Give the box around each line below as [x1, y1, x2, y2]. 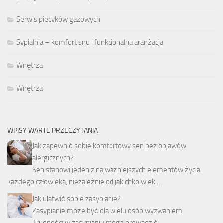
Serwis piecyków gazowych [16, 15, 100, 24]
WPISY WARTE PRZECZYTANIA [7, 126, 98, 135]
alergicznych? [32, 153, 74, 163]
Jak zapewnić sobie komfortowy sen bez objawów [32, 141, 186, 151]
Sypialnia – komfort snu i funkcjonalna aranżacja [16, 38, 163, 47]
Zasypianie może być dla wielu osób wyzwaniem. [32, 206, 184, 216]
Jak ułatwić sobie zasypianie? [32, 194, 121, 204]
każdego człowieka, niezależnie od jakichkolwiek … [7, 177, 162, 187]
